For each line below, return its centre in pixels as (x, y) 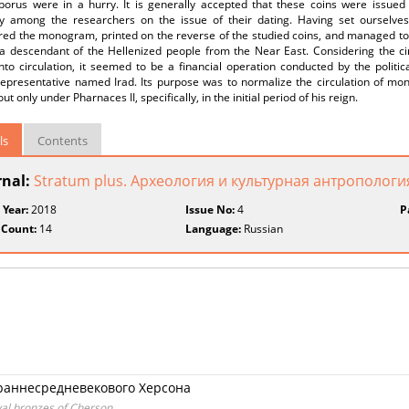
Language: (214, 229)
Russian (262, 229)
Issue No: (210, 210)
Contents (63, 141)
